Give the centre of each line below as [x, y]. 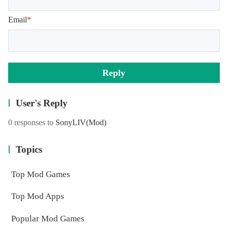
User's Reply [42, 103]
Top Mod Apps [37, 196]
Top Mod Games [40, 174]
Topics [29, 150]
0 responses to [32, 123]
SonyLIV [70, 123]
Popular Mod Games [48, 219]
